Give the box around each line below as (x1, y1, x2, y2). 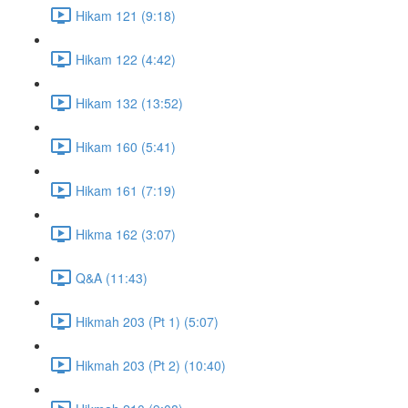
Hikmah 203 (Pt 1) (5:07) (76, 311, 219, 331)
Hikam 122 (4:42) (76, 49, 176, 68)
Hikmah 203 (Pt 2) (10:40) (76, 355, 226, 374)
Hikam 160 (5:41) (76, 137, 176, 156)
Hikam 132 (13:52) (76, 93, 183, 112)
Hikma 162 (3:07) (76, 224, 176, 243)
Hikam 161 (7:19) (76, 180, 176, 199)
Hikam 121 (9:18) (76, 5, 176, 25)
